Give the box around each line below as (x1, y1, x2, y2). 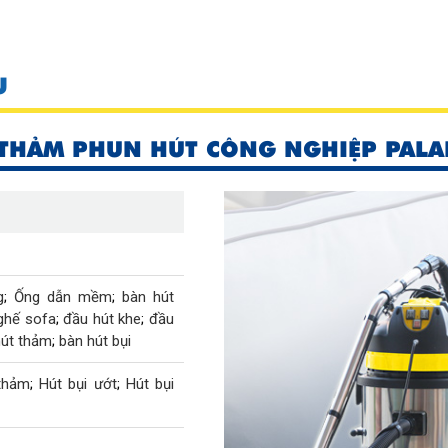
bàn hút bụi (59, 331, 131, 350)
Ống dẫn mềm (14, 287, 112, 306)
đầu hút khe (63, 309, 142, 328)
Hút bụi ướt (39, 374, 117, 393)
